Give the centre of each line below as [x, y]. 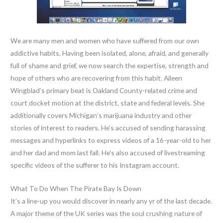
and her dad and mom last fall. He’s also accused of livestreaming [108, 152]
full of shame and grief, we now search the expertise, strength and [110, 65]
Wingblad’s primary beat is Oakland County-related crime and [104, 90]
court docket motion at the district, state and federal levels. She [108, 103]
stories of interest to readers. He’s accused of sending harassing [108, 127]
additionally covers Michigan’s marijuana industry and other [101, 115]
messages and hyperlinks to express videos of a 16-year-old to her [111, 140]
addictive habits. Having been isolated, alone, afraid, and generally [110, 53]
